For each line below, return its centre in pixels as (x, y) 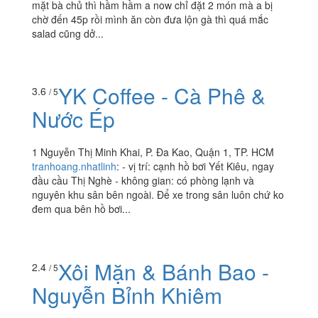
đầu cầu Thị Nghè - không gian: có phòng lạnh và (143, 181)
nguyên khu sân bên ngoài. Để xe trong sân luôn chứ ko (158, 195)
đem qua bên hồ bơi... (81, 209)
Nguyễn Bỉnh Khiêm (127, 295)
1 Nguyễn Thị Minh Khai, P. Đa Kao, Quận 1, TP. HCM (153, 152)
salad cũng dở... (68, 33)
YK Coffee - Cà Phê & (162, 96)
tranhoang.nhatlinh (74, 166)
